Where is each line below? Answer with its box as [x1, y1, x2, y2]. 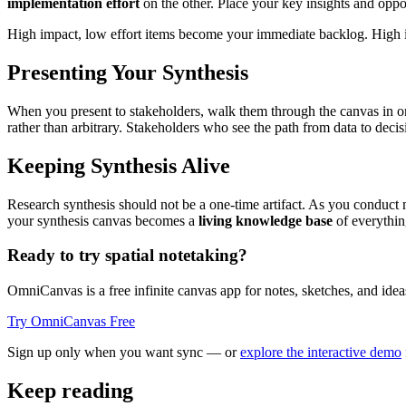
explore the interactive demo [240, 344, 401, 361]
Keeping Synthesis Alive [7, 153, 230, 178]
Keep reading [7, 379, 133, 403]
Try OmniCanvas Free [7, 314, 135, 330]
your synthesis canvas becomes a [7, 212, 198, 228]
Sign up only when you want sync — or [7, 344, 237, 361]
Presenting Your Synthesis [7, 61, 248, 85]
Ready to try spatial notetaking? [7, 246, 247, 266]
